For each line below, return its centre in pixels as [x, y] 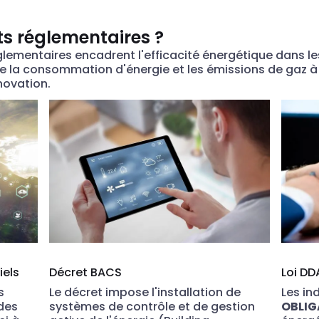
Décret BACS [86, 273]
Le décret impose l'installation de [145, 293]
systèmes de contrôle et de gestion [152, 307]
